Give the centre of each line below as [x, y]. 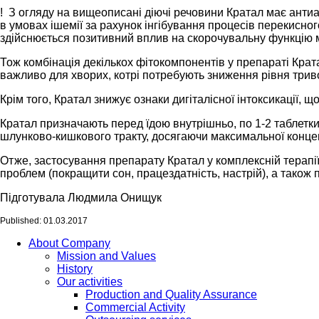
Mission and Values [106, 256]
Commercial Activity [135, 307]
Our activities [90, 282]
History [75, 269]
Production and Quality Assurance [171, 294]
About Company [69, 243]
